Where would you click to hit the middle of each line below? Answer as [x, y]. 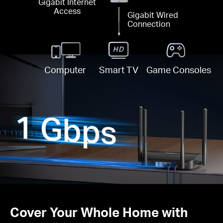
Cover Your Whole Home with [99, 212]
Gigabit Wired [153, 15]
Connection [149, 24]
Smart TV [119, 69]
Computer [65, 69]
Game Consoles [179, 69]
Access [67, 11]
